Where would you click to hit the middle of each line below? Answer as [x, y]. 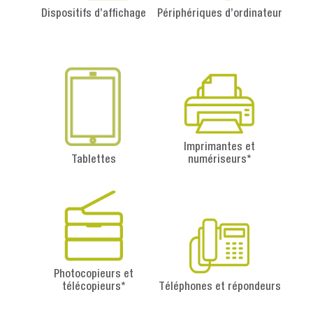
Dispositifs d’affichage [94, 14]
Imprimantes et [219, 148]
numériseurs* [219, 160]
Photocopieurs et [94, 274]
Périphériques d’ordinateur [219, 14]
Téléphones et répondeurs [219, 287]
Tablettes [94, 160]
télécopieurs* [94, 287]
